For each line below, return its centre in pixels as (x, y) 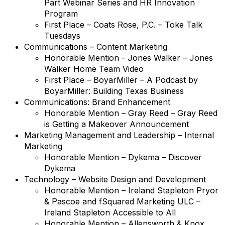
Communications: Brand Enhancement (97, 102)
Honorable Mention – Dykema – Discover (123, 157)
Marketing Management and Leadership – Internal (119, 135)
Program (61, 14)
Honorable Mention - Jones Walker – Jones (129, 58)
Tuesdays (62, 36)
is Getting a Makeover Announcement (117, 124)
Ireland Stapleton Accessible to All (110, 212)
